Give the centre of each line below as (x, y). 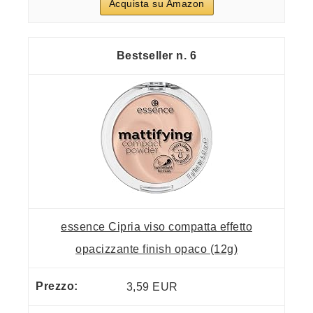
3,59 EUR (152, 286)
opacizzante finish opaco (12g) (156, 249)
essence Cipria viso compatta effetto (156, 227)
